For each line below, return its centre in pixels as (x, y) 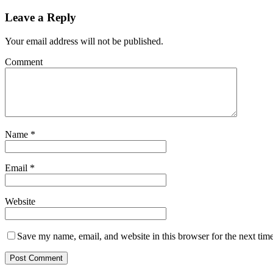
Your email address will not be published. (84, 41)
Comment (24, 62)
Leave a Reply (41, 17)
